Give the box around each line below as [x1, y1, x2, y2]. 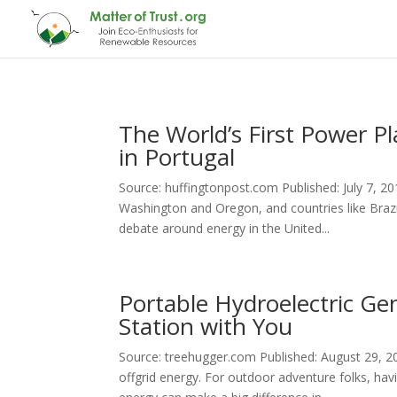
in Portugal [119, 141, 236, 173]
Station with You [119, 310, 293, 342]
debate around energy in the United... [119, 220, 331, 237]
